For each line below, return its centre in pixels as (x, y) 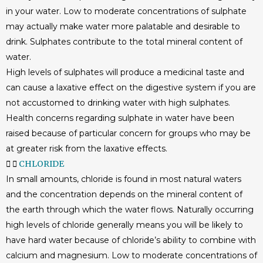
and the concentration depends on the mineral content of (124, 194)
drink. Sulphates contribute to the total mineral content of (124, 42)
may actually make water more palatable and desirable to (123, 26)
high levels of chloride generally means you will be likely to (124, 225)
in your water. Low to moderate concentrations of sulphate (126, 11)
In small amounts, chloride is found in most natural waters (124, 179)
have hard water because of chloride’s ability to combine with (131, 240)
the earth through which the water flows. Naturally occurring (130, 210)
